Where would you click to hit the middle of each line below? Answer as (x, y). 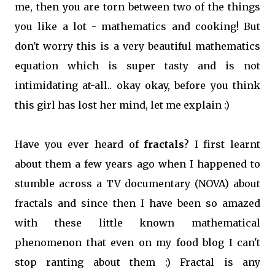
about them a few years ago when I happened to (137, 164)
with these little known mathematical (137, 223)
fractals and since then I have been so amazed (137, 203)
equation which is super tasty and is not (137, 66)
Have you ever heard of (79, 144)
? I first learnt (222, 144)
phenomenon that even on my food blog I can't (137, 242)
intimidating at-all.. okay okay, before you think (137, 85)
